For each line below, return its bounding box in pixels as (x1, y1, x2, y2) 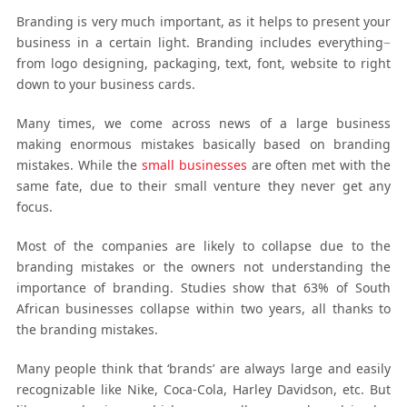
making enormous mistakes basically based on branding (15, 134, 392, 153)
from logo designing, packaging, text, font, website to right (15, 54, 392, 72)
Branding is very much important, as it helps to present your (15, 12, 392, 30)
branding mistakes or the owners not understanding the (15, 257, 392, 275)
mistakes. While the (15, 155, 142, 174)
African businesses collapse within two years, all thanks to (15, 299, 392, 317)
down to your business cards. (15, 74, 195, 93)
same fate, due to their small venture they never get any (15, 176, 392, 194)
